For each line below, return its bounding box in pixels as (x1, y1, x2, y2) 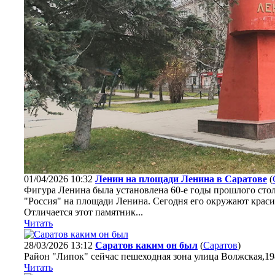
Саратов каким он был (95, 240, 198, 250)
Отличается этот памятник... (24, 207, 143, 217)
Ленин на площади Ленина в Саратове (95, 174, 267, 184)
